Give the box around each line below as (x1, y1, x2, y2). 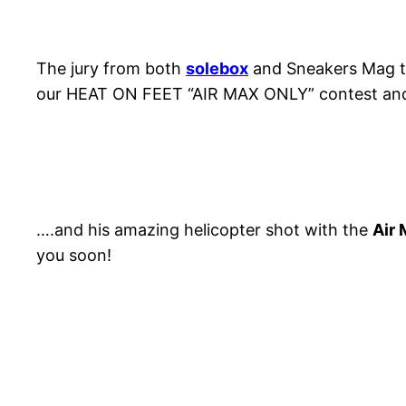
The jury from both (36, 59, 186, 79)
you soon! (36, 246, 111, 265)
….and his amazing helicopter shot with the (36, 220, 372, 239)
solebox (186, 59, 248, 79)
